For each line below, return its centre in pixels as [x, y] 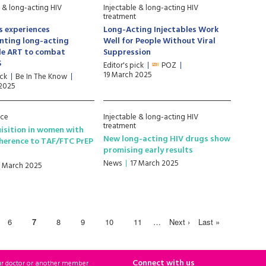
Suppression [127, 53]
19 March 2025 [128, 75]
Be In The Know [42, 77]
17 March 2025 [155, 164]
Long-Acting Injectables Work [161, 30]
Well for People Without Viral [160, 41]
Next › [179, 222]
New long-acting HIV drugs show [167, 139]
